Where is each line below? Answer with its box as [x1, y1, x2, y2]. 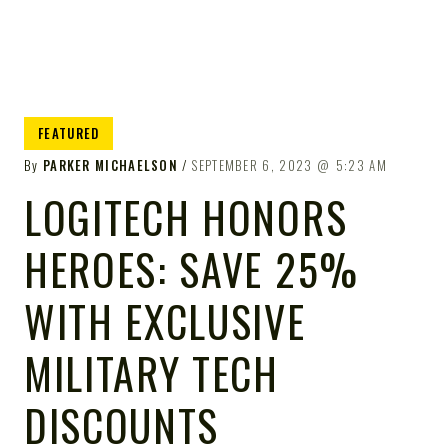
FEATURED [38, 123, 100, 143]
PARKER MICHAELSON [42, 155, 179, 175]
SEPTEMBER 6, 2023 [191, 155, 313, 175]
